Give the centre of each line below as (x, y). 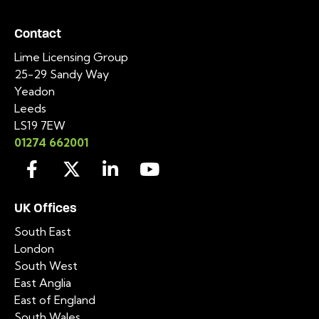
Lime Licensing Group (71, 57)
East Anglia (43, 283)
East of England (55, 300)
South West (46, 266)
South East (43, 232)
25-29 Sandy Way (62, 74)
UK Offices (46, 208)
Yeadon (35, 91)
